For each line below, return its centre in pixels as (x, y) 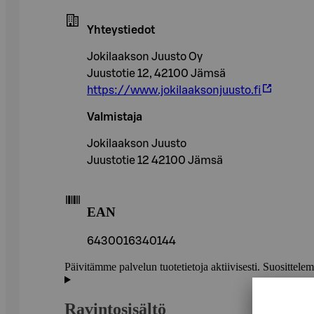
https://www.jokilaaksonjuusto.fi (174, 90)
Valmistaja (115, 117)
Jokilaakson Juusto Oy (145, 56)
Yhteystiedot (121, 30)
